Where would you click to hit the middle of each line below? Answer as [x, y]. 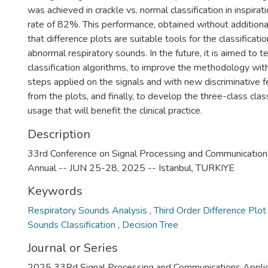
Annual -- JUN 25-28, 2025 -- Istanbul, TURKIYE [131, 168]
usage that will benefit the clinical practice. [115, 111]
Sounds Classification [73, 225]
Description [59, 134]
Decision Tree [150, 225]
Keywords [55, 191]
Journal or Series [73, 248]
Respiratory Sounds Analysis [89, 211]
